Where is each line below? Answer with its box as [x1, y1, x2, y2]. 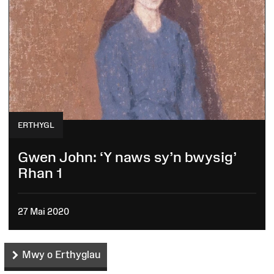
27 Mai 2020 [18, 206, 69, 217]
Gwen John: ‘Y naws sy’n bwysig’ [18, 149, 237, 166]
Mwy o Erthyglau [20, 249, 101, 261]
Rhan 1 [18, 165, 62, 182]
